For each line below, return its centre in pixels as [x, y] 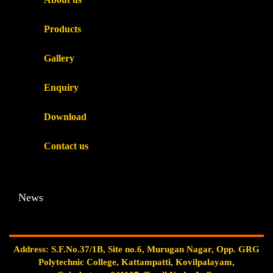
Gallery [59, 58]
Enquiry [61, 87]
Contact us [66, 146]
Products [62, 29]
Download [65, 116]
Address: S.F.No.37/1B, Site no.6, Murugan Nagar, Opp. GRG [136, 250]
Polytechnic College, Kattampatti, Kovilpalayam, [136, 262]
